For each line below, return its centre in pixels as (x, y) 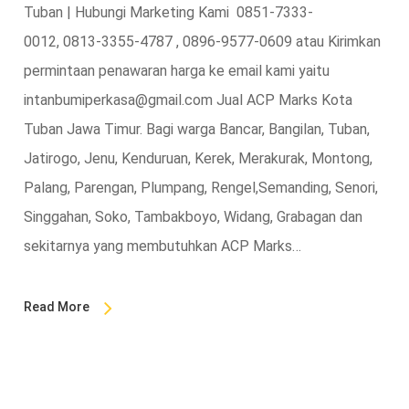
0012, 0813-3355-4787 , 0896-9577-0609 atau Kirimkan (202, 42)
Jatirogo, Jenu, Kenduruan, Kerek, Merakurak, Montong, (198, 159)
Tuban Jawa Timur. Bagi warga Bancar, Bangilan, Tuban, (196, 130)
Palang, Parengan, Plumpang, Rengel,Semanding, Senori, (200, 188)
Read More (56, 307)
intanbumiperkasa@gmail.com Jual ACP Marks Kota (188, 100)
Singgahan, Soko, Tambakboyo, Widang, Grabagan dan (193, 217)
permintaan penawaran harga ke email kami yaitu (176, 71)
